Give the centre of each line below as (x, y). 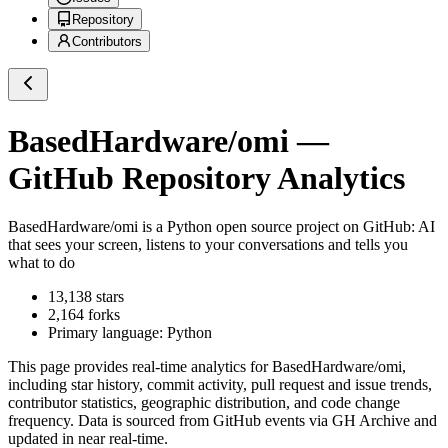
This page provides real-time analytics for (140, 367)
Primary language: (107, 333)
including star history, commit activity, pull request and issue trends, (220, 385)
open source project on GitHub (311, 227)
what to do (41, 263)
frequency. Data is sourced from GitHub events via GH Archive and (222, 421)
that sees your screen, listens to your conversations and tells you (208, 245)
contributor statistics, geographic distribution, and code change (204, 403)
